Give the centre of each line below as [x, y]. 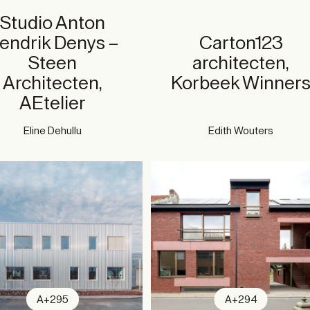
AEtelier [52, 103]
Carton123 [241, 43]
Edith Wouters [241, 131]
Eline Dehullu [52, 131]
